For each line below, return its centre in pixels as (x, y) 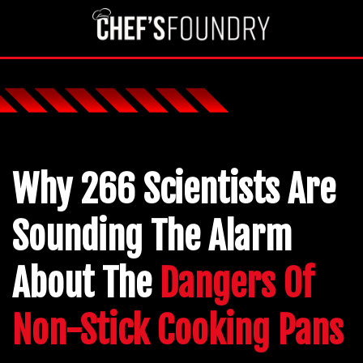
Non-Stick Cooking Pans (178, 331)
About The (86, 284)
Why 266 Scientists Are (174, 190)
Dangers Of (237, 284)
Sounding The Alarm (152, 237)
